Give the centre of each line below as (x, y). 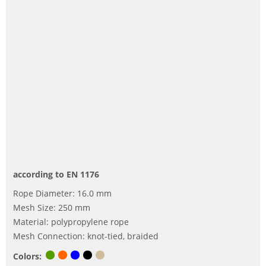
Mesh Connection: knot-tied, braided (86, 236)
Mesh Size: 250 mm (52, 208)
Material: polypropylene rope (71, 222)
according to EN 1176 (56, 175)
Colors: (27, 256)
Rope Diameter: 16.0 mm (62, 194)
